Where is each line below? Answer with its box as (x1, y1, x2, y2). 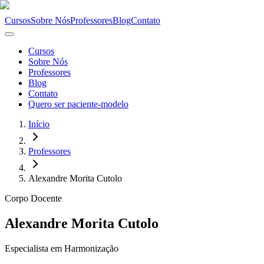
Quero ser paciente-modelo (28, 99, 128, 109)
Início (28, 119, 49, 129)
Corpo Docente (5, 193, 62, 203)
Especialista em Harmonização (5, 243, 118, 253)
